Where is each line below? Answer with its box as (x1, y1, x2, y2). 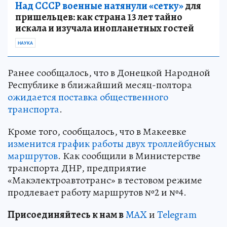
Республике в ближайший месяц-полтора (8, 78, 192, 92)
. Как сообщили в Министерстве (58, 148, 201, 163)
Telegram (157, 207, 197, 221)
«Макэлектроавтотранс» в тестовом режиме (8, 173, 202, 187)
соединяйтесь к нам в (26, 207, 124, 221)
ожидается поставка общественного (8, 90, 168, 104)
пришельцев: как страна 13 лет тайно (15, 10, 182, 24)
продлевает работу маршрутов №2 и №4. (8, 185, 186, 199)
